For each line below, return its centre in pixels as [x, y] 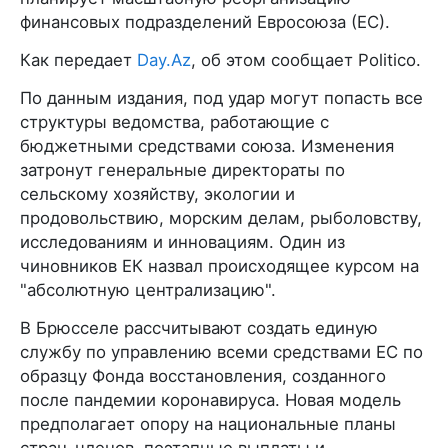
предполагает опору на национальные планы [208, 423]
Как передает [78, 59]
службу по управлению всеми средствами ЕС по [221, 351]
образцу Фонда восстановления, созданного [203, 375]
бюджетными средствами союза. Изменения [207, 145]
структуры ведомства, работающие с [174, 121]
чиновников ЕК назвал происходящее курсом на [219, 265]
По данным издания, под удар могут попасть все [221, 97]
